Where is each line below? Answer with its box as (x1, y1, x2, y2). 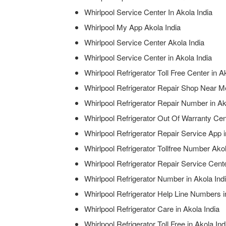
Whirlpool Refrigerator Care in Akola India (84, 203, 219, 214)
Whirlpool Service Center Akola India (84, 37, 204, 48)
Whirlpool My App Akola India (84, 22, 181, 33)
